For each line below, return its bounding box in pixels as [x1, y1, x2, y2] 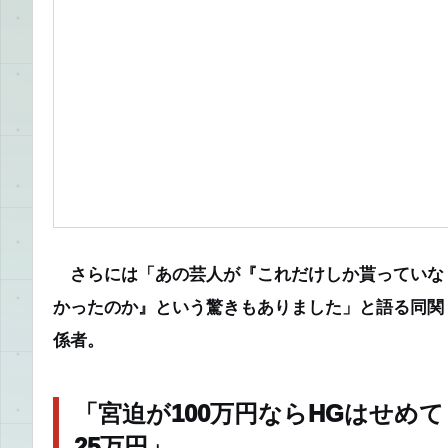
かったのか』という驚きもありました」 [53, 297, 359, 316]
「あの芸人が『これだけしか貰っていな [138, 264, 444, 283]
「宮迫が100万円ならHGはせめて [74, 399, 444, 427]
